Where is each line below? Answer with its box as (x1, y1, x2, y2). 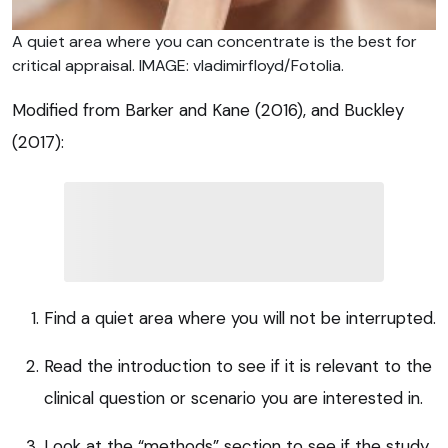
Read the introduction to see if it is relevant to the (44, 354, 432, 377)
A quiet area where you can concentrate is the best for (12, 30, 417, 52)
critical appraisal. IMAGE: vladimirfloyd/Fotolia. (12, 54, 344, 76)
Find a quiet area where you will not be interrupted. (44, 306, 436, 329)
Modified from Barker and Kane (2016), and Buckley (12, 98, 404, 121)
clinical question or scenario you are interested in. (44, 386, 423, 409)
